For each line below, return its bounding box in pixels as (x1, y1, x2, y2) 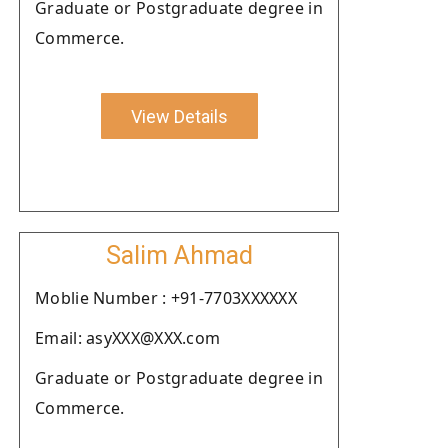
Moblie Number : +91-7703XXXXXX (35, 287, 297, 309)
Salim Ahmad (105, 241, 253, 270)
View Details (130, 105, 228, 127)
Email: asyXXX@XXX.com (35, 327, 221, 349)
